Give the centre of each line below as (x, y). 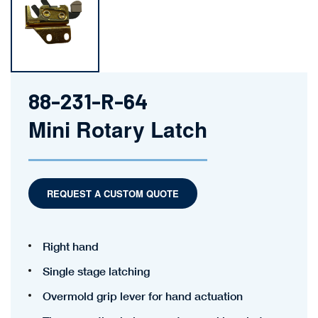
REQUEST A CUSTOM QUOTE (113, 193)
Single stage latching (96, 271)
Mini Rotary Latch (118, 128)
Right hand (71, 246)
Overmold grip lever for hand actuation (143, 296)
